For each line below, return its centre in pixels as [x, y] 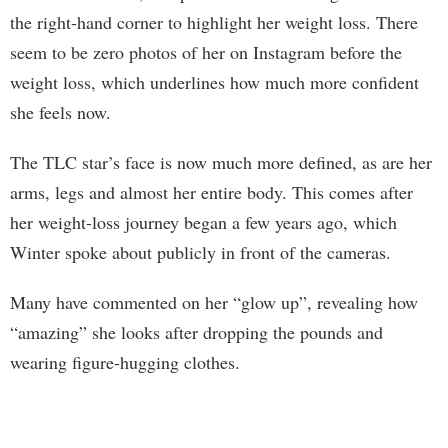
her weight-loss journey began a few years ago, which [203, 221]
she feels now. [60, 111]
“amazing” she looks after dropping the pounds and [196, 331]
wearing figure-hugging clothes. [125, 361]
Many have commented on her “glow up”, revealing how [214, 301]
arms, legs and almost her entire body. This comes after [211, 191]
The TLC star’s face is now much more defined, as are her [221, 161]
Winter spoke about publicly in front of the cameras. [200, 251]
